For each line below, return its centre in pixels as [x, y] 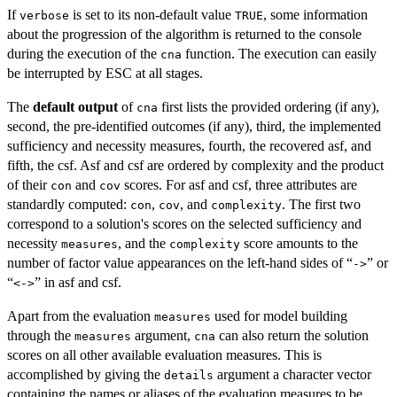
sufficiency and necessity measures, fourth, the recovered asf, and [189, 146]
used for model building [279, 316]
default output [75, 107]
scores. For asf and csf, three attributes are [239, 185]
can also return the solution [292, 336]
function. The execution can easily [279, 54]
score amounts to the [299, 244]
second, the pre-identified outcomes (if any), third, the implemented [194, 127]
